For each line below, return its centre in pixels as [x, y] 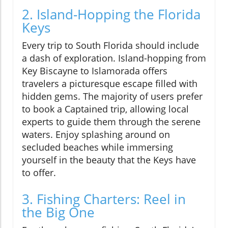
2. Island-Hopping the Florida [111, 15]
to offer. [39, 173]
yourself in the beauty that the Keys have [109, 160]
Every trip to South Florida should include [110, 46]
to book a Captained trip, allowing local [105, 109]
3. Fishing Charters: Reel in [104, 199]
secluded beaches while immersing [97, 147]
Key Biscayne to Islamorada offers [95, 71]
